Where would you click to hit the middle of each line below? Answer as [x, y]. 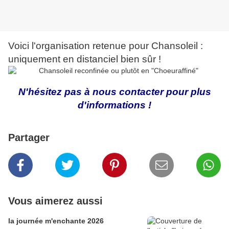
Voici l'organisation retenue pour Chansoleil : [106, 46]
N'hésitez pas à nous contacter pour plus [114, 92]
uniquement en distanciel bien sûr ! [85, 59]
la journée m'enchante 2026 [56, 221]
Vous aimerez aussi [55, 201]
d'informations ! [114, 105]
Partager [29, 138]
